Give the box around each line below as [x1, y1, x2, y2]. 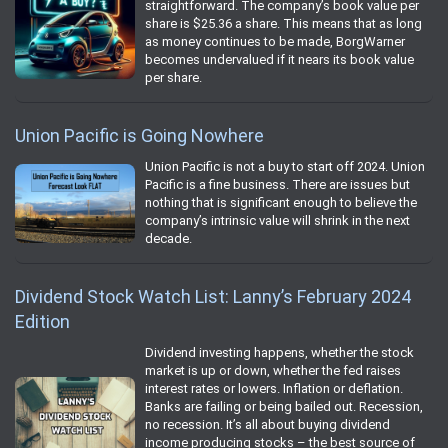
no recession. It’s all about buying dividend [145, 417, 390, 433]
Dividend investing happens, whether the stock [145, 345, 414, 361]
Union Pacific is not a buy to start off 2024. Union [145, 159, 425, 175]
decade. [145, 231, 192, 247]
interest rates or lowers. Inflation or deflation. [145, 381, 403, 397]
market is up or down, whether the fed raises [145, 363, 401, 379]
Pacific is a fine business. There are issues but [145, 177, 410, 193]
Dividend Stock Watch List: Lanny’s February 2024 [15, 286, 411, 308]
